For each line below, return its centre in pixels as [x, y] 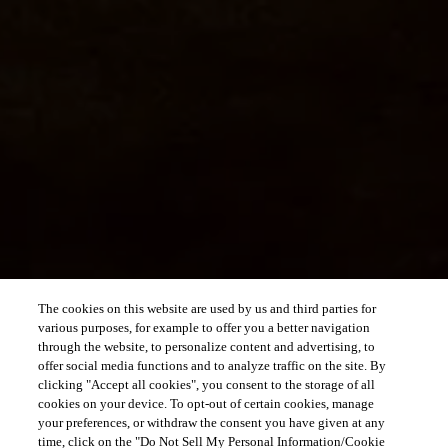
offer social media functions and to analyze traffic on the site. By [212, 365]
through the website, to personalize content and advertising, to [207, 346]
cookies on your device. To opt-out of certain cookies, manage [206, 403]
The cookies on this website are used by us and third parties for [207, 308]
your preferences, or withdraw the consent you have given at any [212, 422]
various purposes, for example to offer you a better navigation [204, 327]
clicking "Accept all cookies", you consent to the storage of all [207, 384]
